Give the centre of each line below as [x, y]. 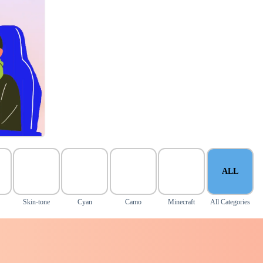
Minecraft [182, 202]
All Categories [230, 202]
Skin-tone [37, 202]
